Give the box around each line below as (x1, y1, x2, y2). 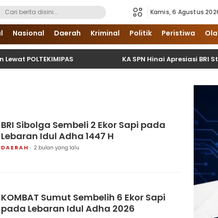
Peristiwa (161, 28, 195, 38)
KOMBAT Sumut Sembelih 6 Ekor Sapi (1, 191, 165, 203)
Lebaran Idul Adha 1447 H (1, 129, 114, 142)
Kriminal (90, 28, 120, 38)
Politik (129, 28, 152, 38)
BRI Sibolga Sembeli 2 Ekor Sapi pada (1, 118, 165, 131)
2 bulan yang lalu (34, 144, 79, 151)
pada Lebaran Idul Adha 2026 (1, 202, 135, 215)
